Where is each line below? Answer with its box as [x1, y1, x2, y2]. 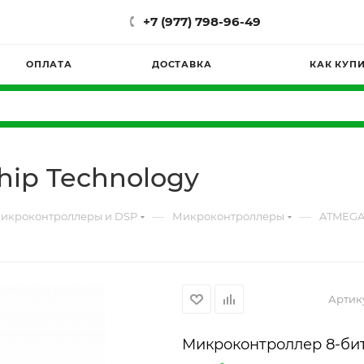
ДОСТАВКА [152, 58, 212, 70]
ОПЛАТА [26, 58, 72, 70]
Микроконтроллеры [172, 210, 284, 223]
